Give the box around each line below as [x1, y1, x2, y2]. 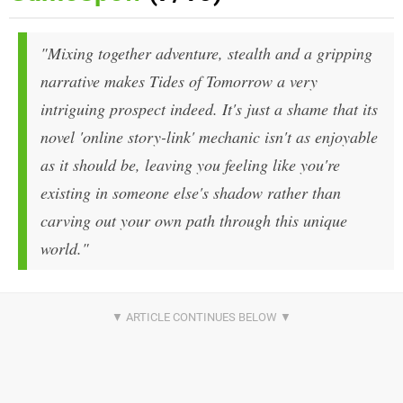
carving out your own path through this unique [40, 210, 347, 232]
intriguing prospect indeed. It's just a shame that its [40, 98, 378, 121]
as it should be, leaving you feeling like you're [40, 154, 340, 176]
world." [40, 237, 89, 260]
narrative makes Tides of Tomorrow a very [40, 70, 318, 93]
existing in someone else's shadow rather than [40, 182, 341, 204]
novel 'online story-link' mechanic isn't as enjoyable [40, 126, 378, 148]
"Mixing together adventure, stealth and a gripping [40, 42, 372, 65]
